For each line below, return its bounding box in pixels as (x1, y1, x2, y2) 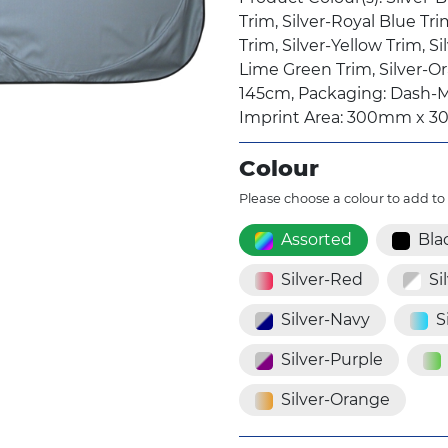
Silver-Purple (281, 350, 383, 370)
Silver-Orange (281, 390, 390, 410)
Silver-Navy (281, 310, 370, 330)
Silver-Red (281, 270, 363, 290)
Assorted (281, 230, 352, 250)
